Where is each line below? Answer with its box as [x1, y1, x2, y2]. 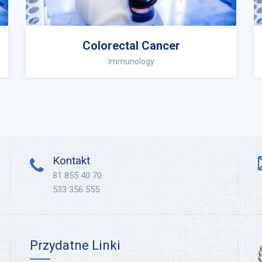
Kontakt [53, 154, 90, 167]
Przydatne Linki [30, 238, 120, 253]
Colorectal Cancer [82, 39, 180, 53]
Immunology [108, 57, 154, 66]
